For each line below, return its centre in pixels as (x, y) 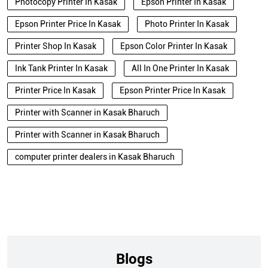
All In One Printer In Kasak (180, 68)
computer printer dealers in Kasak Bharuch (95, 157)
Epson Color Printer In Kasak (174, 46)
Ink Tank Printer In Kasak (61, 68)
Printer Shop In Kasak (56, 46)
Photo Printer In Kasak (187, 24)
